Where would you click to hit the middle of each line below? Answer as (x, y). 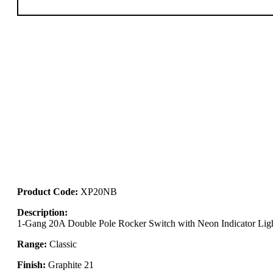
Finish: (31, 264)
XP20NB (99, 191)
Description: (42, 212)
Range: (32, 244)
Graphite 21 (70, 264)
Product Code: (49, 191)
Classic (62, 244)
